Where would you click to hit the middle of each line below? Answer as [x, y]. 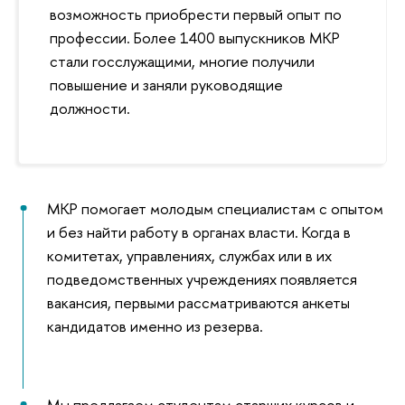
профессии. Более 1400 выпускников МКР [195, 38]
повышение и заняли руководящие [166, 85]
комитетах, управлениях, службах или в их [189, 256]
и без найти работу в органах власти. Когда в [198, 232]
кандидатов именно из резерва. [155, 326]
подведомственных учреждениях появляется [202, 279]
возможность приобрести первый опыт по [196, 14]
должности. [90, 108]
